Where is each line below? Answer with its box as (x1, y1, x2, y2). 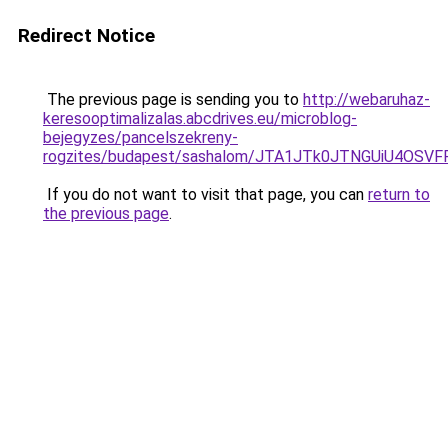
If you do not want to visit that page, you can (43, 185, 368, 204)
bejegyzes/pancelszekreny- (43, 128, 238, 147)
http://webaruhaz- (303, 90, 430, 109)
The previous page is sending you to (43, 90, 303, 109)
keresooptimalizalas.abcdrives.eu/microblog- (43, 109, 357, 128)
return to (368, 185, 430, 204)
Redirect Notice (18, 24, 155, 47)
